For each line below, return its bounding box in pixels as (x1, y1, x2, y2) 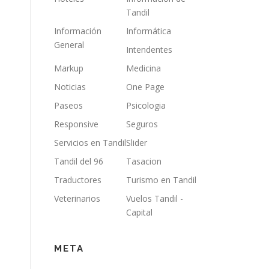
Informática (126, 25, 171, 37)
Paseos (54, 100, 83, 111)
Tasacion (126, 156, 162, 167)
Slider (126, 137, 147, 148)
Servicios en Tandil (54, 137, 126, 148)
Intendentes (126, 44, 172, 55)
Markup (54, 62, 83, 74)
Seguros (126, 118, 158, 130)
